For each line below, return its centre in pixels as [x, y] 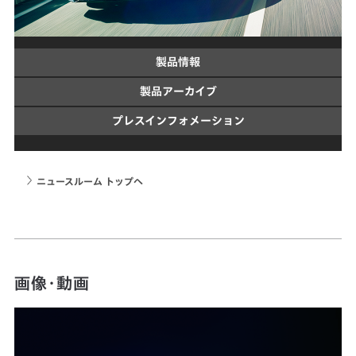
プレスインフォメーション [178, 121]
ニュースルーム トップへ [90, 182]
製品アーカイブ [178, 92]
